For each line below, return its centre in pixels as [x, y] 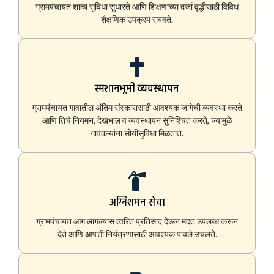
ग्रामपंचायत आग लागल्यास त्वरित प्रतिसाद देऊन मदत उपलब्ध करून [137, 221]
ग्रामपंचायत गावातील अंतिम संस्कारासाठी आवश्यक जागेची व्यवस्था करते [137, 108]
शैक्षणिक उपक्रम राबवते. [137, 20]
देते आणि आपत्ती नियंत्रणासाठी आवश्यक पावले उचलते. [137, 234]
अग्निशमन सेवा [137, 202]
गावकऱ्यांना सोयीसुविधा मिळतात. [137, 133]
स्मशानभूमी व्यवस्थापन [137, 89]
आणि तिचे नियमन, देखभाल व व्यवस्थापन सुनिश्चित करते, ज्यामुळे [137, 120]
